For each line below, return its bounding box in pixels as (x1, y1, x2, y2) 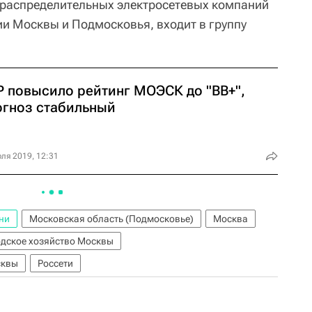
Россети (38, 258, 73, 269)
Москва (213, 213, 248, 224)
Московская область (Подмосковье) (29, 213, 194, 224)
